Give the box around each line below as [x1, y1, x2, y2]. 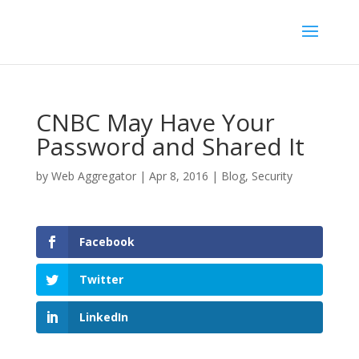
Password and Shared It [35, 130, 305, 163]
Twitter [79, 272, 123, 288]
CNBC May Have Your [35, 106, 275, 139]
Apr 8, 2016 [148, 168, 208, 184]
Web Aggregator [50, 168, 136, 184]
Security [251, 168, 292, 184]
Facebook [79, 234, 135, 249]
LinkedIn [79, 309, 128, 325]
